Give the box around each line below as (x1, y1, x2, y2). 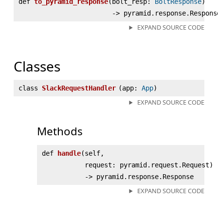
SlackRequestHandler (42, 84, 116, 92)
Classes (14, 57, 60, 76)
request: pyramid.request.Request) (85, 161, 213, 169)
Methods (37, 124, 83, 139)
